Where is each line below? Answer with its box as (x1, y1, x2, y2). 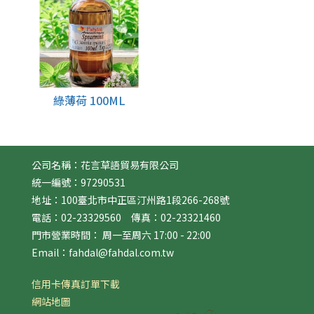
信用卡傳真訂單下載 (32, 276, 120, 291)
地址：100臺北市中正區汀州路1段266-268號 (32, 192, 229, 207)
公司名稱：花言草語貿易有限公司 (32, 157, 179, 172)
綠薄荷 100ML (53, 91, 125, 109)
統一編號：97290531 (32, 175, 125, 189)
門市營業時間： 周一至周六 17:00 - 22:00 (32, 227, 211, 242)
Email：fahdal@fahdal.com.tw (32, 245, 174, 259)
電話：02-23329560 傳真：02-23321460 (32, 210, 221, 224)
